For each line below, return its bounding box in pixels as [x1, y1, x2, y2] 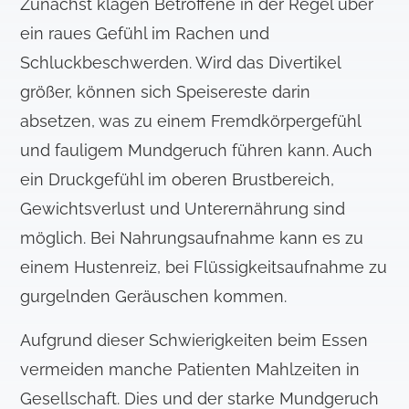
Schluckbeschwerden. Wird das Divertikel [20, 53, 341, 73]
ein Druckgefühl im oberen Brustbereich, [20, 170, 335, 190]
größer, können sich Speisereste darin [20, 82, 311, 102]
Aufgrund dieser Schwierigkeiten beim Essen [20, 330, 369, 351]
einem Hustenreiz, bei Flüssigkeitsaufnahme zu [20, 257, 388, 278]
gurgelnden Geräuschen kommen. [20, 287, 288, 307]
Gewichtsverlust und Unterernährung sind [20, 199, 346, 219]
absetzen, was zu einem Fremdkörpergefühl [20, 111, 362, 131]
